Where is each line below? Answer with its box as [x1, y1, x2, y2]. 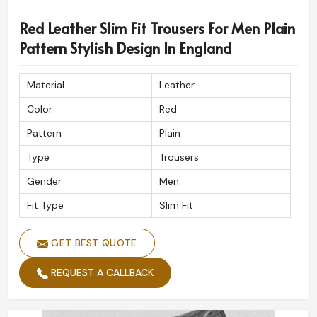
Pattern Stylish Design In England [19, 38, 231, 59]
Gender [27, 175, 62, 188]
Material [27, 79, 64, 92]
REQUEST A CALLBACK [48, 266, 154, 279]
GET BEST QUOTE [48, 236, 137, 250]
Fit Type [27, 199, 64, 212]
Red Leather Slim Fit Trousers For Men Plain [19, 18, 295, 39]
